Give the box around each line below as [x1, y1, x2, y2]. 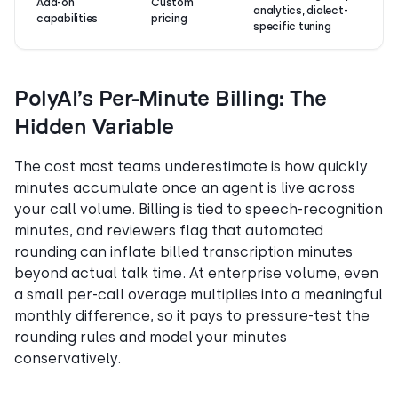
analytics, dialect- [253, 4, 348, 17]
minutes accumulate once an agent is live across [14, 179, 355, 196]
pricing [151, 12, 187, 25]
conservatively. [14, 349, 121, 367]
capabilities [36, 12, 99, 25]
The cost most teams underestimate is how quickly [14, 157, 368, 175]
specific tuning [253, 20, 331, 33]
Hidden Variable [14, 116, 174, 139]
